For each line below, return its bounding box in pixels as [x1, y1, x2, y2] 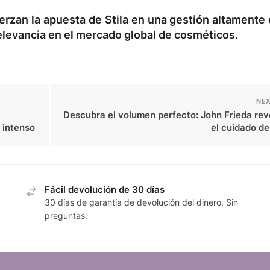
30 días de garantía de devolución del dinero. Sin [45, 197, 239, 208]
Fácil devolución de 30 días [45, 184, 165, 196]
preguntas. [45, 210, 88, 221]
